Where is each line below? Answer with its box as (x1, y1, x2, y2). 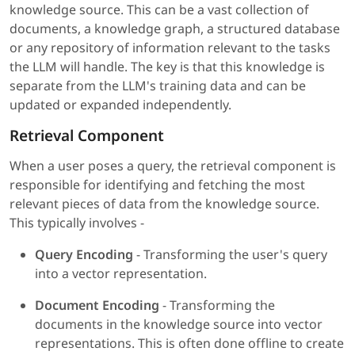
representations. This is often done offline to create (35, 334, 344, 353)
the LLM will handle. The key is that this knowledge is (10, 58, 325, 76)
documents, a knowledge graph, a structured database (10, 20, 340, 38)
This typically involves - (10, 214, 144, 232)
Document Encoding (35, 296, 159, 315)
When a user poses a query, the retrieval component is (10, 157, 336, 175)
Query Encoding (35, 246, 133, 264)
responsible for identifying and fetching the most (10, 176, 305, 194)
